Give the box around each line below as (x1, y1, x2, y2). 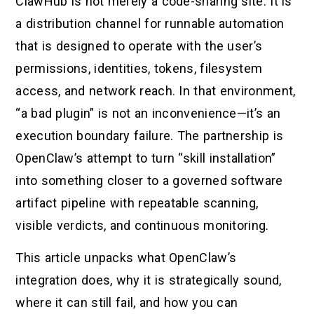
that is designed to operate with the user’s (15, 38, 263, 53)
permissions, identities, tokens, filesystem (15, 60, 263, 76)
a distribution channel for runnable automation (15, 15, 285, 31)
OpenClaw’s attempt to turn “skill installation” (15, 150, 276, 165)
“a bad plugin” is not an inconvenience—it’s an (15, 105, 281, 121)
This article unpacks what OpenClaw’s (15, 250, 237, 266)
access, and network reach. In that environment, (15, 83, 296, 98)
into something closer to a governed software (15, 172, 283, 188)
